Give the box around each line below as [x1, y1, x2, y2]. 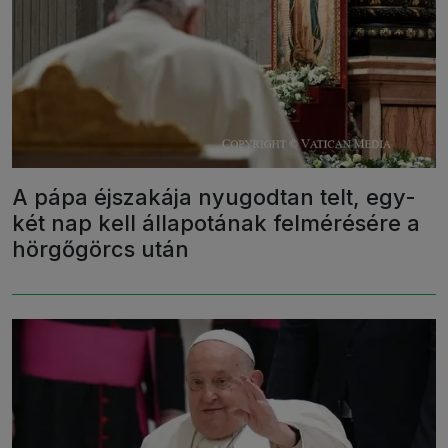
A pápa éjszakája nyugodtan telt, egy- [12, 184, 416, 211]
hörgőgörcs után [12, 236, 189, 263]
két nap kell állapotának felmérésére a [12, 210, 420, 237]
